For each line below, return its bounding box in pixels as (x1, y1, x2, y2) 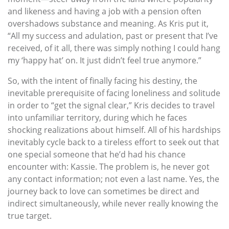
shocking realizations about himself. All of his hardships (8, 124, 221, 135)
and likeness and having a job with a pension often (8, 5, 201, 17)
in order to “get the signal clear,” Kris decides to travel (8, 99, 215, 111)
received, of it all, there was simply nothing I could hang (8, 42, 220, 54)
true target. (8, 210, 52, 221)
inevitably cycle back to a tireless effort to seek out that (8, 136, 219, 148)
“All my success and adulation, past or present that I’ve (8, 30, 218, 41)
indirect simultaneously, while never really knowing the (8, 197, 218, 209)
